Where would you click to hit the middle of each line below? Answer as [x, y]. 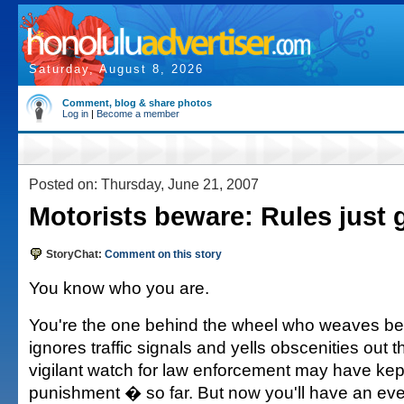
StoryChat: [74, 254]
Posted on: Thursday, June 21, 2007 [144, 184]
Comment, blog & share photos [137, 103]
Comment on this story [163, 254]
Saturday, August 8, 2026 [116, 69]
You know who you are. [119, 288]
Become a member [138, 114]
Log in [75, 114]
